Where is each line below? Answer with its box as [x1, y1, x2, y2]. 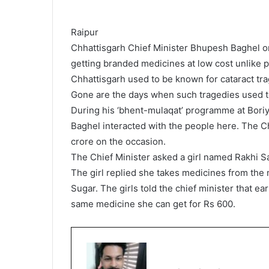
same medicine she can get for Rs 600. [71, 198, 235, 210]
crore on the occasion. [71, 136, 166, 148]
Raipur [71, 26, 98, 38]
